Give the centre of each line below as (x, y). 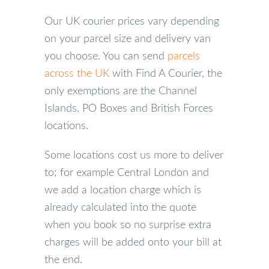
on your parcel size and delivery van (128, 39)
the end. (63, 260)
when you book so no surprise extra (128, 225)
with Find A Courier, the (166, 74)
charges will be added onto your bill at (133, 243)
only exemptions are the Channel (121, 91)
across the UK (77, 74)
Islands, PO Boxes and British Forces (129, 109)
